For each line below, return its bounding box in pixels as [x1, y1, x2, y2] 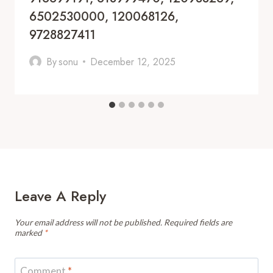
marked [15, 227, 44, 238]
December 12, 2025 [90, 54, 176, 69]
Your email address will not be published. [15, 217, 162, 227]
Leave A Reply [15, 185, 106, 207]
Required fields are [164, 217, 232, 227]
